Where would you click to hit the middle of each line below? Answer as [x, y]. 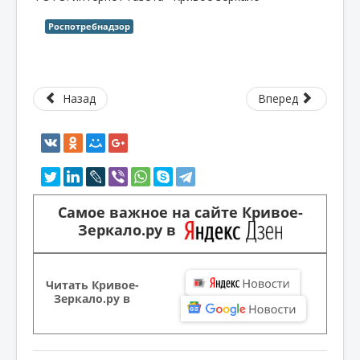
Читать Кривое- [92, 284]
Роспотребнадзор [89, 26]
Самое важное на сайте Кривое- [180, 212]
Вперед [278, 98]
